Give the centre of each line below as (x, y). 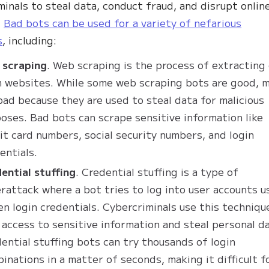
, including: (30, 40)
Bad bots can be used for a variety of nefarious (123, 23)
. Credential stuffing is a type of (157, 172)
